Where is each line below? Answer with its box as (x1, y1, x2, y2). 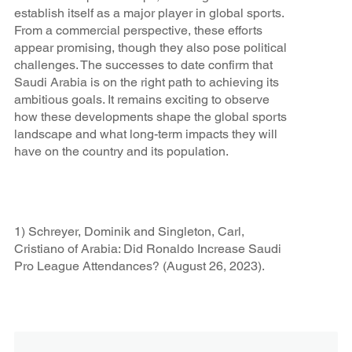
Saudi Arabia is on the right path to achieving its (13, 75, 279, 90)
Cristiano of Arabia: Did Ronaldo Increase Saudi (13, 241, 281, 257)
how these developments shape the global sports (13, 109, 287, 125)
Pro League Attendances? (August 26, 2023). (13, 258, 265, 274)
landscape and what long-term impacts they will (13, 126, 277, 142)
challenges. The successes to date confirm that (13, 57, 273, 73)
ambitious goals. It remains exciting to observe (13, 92, 269, 108)
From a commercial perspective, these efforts (13, 23, 262, 38)
